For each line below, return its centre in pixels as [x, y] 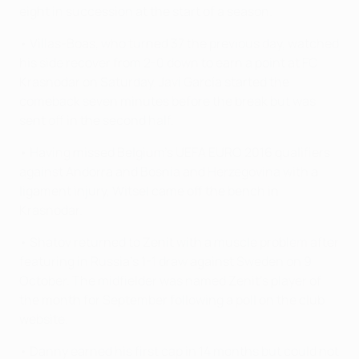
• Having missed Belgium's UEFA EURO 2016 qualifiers [175, 152]
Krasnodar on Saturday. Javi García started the [154, 81]
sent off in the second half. [97, 120]
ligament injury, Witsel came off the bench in [149, 190]
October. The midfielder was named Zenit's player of [170, 280]
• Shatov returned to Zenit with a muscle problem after [179, 242]
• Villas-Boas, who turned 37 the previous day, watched [179, 43]
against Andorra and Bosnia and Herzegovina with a [169, 171]
